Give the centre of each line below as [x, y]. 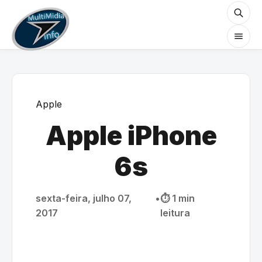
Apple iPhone [131, 136]
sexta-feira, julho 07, [84, 198]
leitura [175, 213]
